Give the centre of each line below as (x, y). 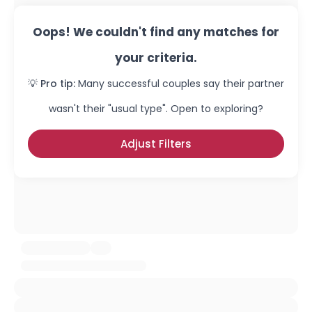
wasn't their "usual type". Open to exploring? (156, 109)
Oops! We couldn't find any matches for (156, 32)
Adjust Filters (156, 144)
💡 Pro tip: (52, 84)
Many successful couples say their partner (181, 84)
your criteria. (156, 58)
